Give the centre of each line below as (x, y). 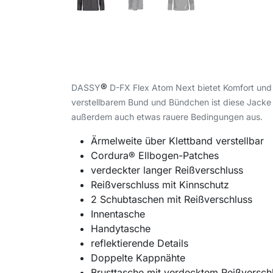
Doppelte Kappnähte (138, 258)
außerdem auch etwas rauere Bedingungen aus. (167, 117)
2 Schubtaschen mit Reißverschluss (172, 200)
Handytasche (121, 229)
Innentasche (118, 214)
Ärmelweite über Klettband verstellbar (177, 141)
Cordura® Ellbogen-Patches (155, 156)
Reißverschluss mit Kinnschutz (160, 185)
